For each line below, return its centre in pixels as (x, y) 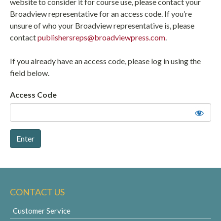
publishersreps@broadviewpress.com (101, 37)
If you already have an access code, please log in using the (105, 61)
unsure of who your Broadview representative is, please (102, 25)
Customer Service (42, 211)
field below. (30, 73)
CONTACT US (37, 192)
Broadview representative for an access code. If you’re (101, 14)
